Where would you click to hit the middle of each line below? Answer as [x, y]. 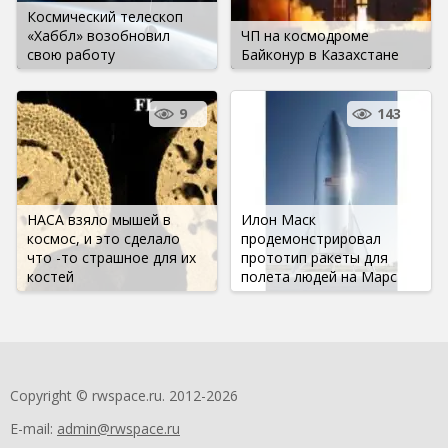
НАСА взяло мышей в [99, 219]
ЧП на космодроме [305, 35]
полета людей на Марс [319, 276]
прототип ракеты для [314, 257]
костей [50, 276]
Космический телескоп [105, 16]
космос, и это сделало [103, 238]
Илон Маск [278, 219]
